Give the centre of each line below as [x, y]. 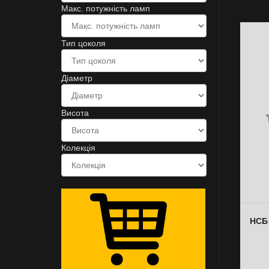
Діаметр [77, 78]
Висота [75, 113]
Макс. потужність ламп [106, 8]
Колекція [78, 148]
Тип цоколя [83, 43]
